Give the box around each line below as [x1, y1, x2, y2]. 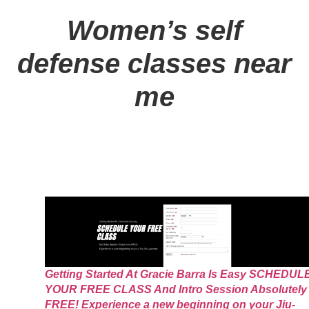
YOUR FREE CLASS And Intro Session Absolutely [45, 283, 307, 295]
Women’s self [67, 15, 242, 46]
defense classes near [17, 48, 292, 79]
